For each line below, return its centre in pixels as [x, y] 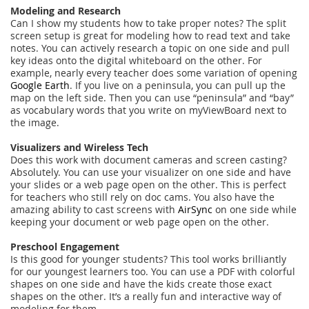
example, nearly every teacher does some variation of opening [154, 72]
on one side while [255, 209]
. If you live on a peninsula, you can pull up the [178, 85]
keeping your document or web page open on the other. [140, 221]
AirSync [195, 209]
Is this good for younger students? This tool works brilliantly [148, 259]
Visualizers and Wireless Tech [79, 147]
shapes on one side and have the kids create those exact [141, 283]
